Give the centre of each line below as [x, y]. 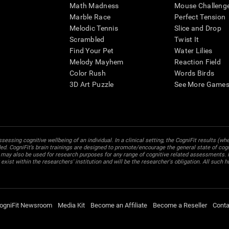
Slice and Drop [198, 28]
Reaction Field [198, 62]
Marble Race [90, 17]
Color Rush [88, 73]
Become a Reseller [180, 205]
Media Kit [71, 205]
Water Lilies [193, 51]
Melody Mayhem [97, 62]
